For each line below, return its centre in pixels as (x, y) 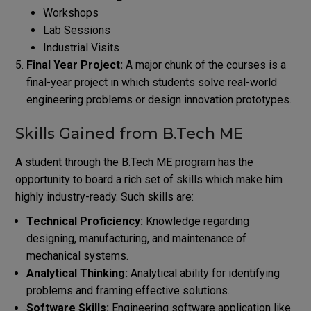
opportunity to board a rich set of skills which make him (149, 179)
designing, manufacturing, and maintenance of (136, 238)
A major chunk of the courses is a (205, 65)
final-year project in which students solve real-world (151, 82)
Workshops (70, 12)
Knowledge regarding (196, 221)
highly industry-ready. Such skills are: (104, 196)
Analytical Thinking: (77, 273)
